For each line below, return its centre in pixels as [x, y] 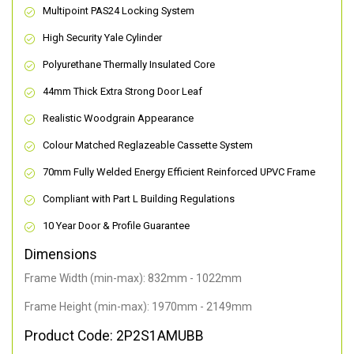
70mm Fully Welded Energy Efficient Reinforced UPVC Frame [179, 172]
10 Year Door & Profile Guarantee [116, 226]
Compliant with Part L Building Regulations [139, 199]
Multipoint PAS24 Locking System [119, 11]
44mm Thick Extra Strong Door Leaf [122, 92]
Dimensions [61, 255]
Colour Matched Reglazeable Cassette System [148, 145]
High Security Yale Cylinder [102, 38]
